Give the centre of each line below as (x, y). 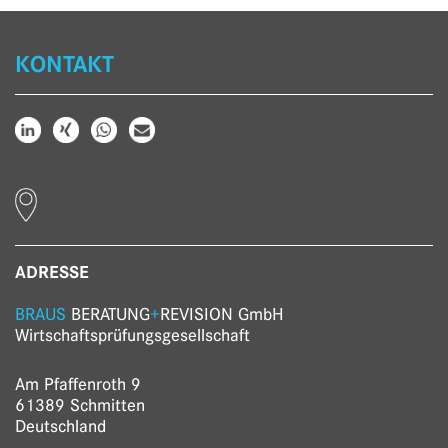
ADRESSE (52, 272)
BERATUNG (108, 314)
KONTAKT (64, 64)
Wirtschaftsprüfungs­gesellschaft (132, 335)
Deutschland (60, 425)
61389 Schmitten (80, 404)
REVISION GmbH (222, 314)
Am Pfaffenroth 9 (78, 383)
